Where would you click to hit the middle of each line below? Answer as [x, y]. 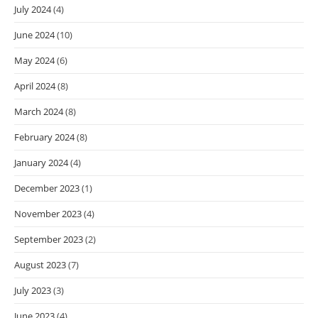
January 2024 [41, 163]
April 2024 [35, 86]
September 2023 [49, 240]
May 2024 [34, 61]
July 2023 [33, 291]
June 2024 [34, 35]
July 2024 [33, 10]
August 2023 [40, 265]
